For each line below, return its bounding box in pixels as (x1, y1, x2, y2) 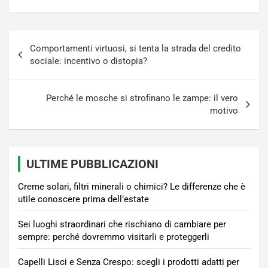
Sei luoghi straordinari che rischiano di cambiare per (18, 219, 226, 230)
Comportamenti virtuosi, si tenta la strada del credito (30, 43, 241, 54)
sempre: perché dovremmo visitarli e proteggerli (18, 232, 209, 243)
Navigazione (8, 31, 90, 48)
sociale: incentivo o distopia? (30, 56, 147, 67)
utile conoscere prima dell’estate (18, 194, 149, 205)
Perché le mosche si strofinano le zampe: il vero (46, 93, 238, 104)
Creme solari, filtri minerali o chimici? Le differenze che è (18, 181, 245, 193)
